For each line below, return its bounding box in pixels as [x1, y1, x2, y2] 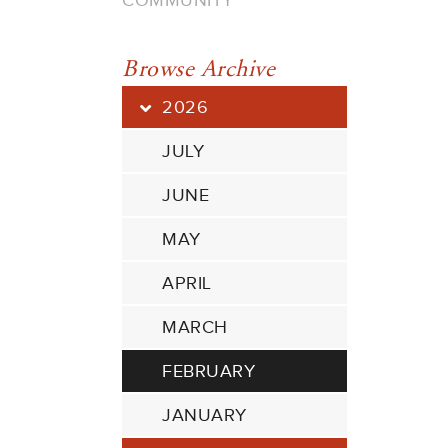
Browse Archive [122, 56, 275, 82]
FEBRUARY [162, 361, 255, 381]
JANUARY [162, 405, 247, 425]
